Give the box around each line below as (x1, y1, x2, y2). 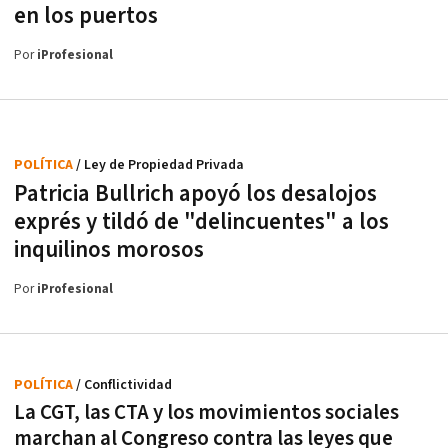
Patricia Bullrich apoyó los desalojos (14, 179, 377, 210)
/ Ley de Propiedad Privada (76, 156, 244, 175)
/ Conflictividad (76, 376, 172, 395)
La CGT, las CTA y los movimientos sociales (14, 399, 399, 427)
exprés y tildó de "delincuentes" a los (14, 207, 389, 238)
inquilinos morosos (14, 235, 204, 266)
